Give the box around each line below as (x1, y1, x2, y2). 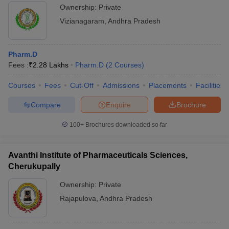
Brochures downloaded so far (84, 121, 167, 128)
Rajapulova (60, 194, 96, 202)
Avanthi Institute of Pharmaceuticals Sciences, (8, 151, 188, 159)
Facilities (196, 81, 224, 89)
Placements (149, 81, 187, 89)
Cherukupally (8, 162, 60, 171)
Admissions (103, 81, 140, 89)
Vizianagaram (60, 17, 104, 25)
